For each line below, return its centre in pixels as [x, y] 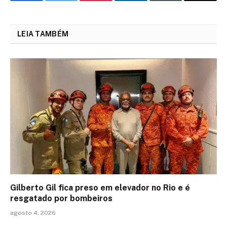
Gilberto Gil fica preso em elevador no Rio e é [100, 188]
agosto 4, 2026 [33, 213]
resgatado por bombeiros [61, 199]
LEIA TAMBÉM [43, 34]
